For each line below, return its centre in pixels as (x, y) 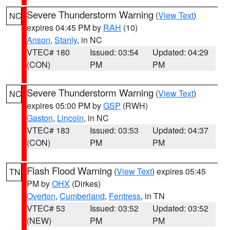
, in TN (153, 196)
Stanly (66, 40)
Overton (41, 196)
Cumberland (82, 196)
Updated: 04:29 (181, 52)
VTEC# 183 (48, 130)
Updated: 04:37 (181, 130)
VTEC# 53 (46, 208)
